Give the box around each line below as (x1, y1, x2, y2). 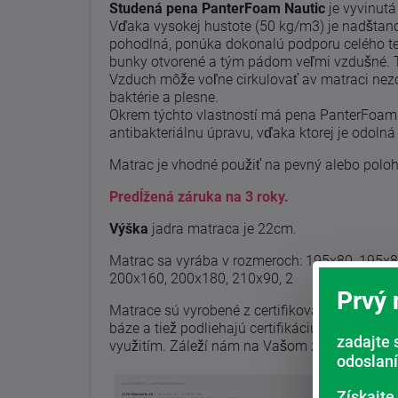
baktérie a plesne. (109, 88, 219, 106)
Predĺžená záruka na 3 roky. (109, 187, 289, 205)
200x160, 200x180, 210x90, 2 (109, 269, 293, 287)
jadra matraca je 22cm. (148, 219, 297, 237)
